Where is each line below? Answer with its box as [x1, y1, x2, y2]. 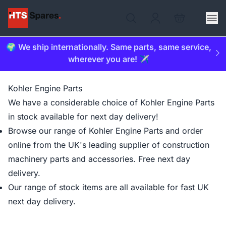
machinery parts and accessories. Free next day [8, 154, 190, 164]
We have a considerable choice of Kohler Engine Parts [8, 97, 214, 107]
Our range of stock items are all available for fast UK [8, 182, 209, 192]
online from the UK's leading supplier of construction [8, 140, 209, 150]
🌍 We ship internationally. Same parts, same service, [6, 42, 211, 52]
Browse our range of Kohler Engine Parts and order [8, 126, 203, 136]
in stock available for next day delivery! [8, 111, 158, 122]
